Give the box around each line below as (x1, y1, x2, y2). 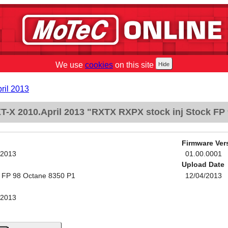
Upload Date (181, 161, 224, 169)
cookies (85, 61, 113, 69)
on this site (113, 61, 154, 69)
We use (55, 61, 85, 69)
